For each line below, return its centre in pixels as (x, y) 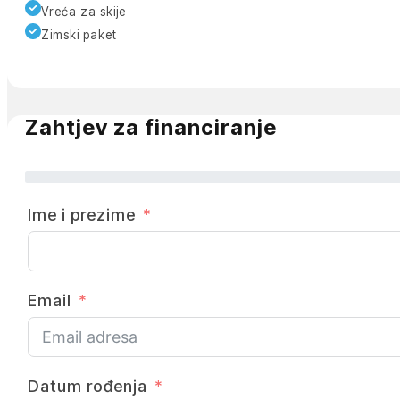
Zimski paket (79, 35)
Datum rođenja (87, 386)
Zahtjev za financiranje (150, 127)
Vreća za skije (83, 12)
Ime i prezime (81, 214)
